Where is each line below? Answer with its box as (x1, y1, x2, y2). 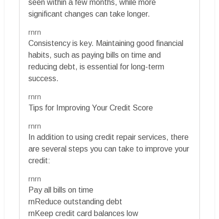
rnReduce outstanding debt (28, 197, 122, 206)
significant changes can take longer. (28, 10, 150, 19)
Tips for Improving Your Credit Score (28, 104, 153, 112)
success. (28, 74, 59, 83)
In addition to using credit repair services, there (28, 133, 189, 142)
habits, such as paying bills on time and (28, 51, 161, 60)
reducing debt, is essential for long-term (28, 63, 164, 71)
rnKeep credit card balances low (28, 209, 138, 218)
